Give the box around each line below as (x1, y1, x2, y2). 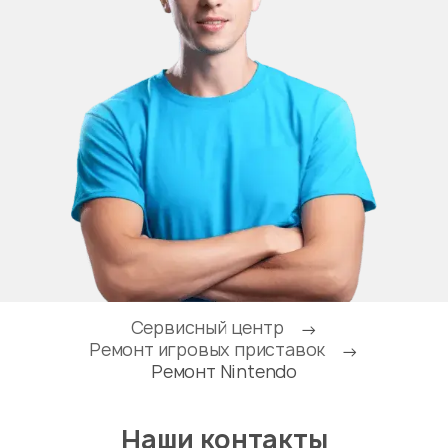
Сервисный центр (130, 315, 284, 339)
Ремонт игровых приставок (89, 337, 326, 361)
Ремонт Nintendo (151, 359, 297, 383)
